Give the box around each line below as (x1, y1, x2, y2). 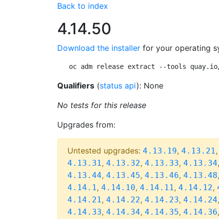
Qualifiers (57, 81, 94, 90)
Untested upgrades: (67, 146, 143, 155)
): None (136, 81, 163, 90)
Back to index (57, 1, 108, 11)
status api (100, 81, 136, 90)
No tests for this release (57, 100, 146, 110)
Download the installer (57, 43, 140, 53)
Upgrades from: (57, 120, 115, 130)
